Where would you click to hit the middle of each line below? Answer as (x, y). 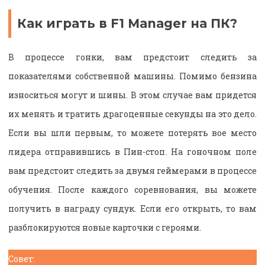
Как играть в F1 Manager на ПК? (127, 23)
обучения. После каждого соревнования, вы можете (132, 190)
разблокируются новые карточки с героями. (105, 228)
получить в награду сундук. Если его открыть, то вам (132, 209)
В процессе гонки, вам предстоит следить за (132, 57)
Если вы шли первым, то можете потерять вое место (132, 133)
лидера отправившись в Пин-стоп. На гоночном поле (132, 152)
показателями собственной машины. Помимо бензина (132, 76)
